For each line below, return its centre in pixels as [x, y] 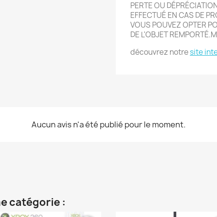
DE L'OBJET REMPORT [167, 35]
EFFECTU [146, 15]
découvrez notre [160, 52]
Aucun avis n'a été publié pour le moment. [108, 124]
